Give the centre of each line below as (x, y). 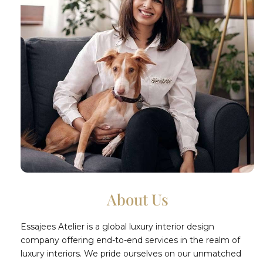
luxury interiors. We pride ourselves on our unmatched (131, 253)
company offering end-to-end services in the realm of (130, 240)
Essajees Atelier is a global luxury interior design (117, 226)
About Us (137, 199)
